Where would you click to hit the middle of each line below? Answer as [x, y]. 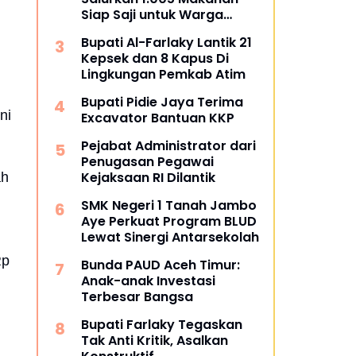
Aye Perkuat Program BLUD [169, 221]
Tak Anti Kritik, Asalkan [155, 341]
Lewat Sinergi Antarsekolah [170, 237]
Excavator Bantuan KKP [158, 118]
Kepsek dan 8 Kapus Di [155, 58]
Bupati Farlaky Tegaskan [162, 325]
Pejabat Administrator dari [168, 146]
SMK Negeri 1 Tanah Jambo [169, 205]
